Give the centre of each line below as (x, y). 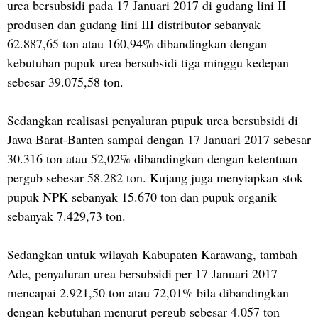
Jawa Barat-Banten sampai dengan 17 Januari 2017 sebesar (159, 139)
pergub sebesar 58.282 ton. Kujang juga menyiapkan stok (155, 177)
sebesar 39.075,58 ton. (67, 81)
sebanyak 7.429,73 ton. (68, 215)
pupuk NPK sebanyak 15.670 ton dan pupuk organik (142, 196)
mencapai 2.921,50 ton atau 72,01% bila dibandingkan (148, 292)
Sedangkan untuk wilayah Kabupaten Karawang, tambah (152, 254)
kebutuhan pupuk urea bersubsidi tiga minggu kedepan (148, 62)
